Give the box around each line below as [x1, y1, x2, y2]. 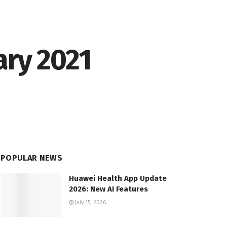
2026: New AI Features [69, 184, 148, 194]
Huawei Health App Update [69, 174, 167, 183]
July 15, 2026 [73, 199, 106, 206]
